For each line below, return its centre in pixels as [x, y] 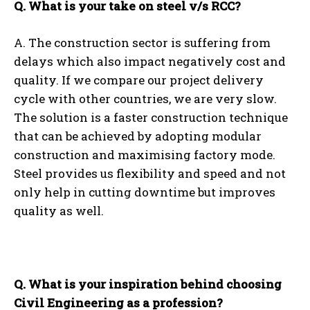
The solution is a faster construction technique [151, 118]
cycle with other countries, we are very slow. [145, 99]
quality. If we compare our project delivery [139, 80]
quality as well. [59, 211]
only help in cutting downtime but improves [145, 192]
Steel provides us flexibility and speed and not [150, 174]
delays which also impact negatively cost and [150, 62]
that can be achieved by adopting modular [138, 136]
